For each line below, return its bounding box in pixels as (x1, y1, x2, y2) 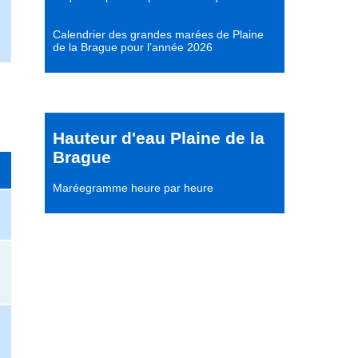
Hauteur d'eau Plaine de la (53, 129, 265, 148)
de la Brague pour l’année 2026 (53, 41, 213, 54)
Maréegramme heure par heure (53, 181, 213, 194)
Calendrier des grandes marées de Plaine (53, 28, 264, 42)
